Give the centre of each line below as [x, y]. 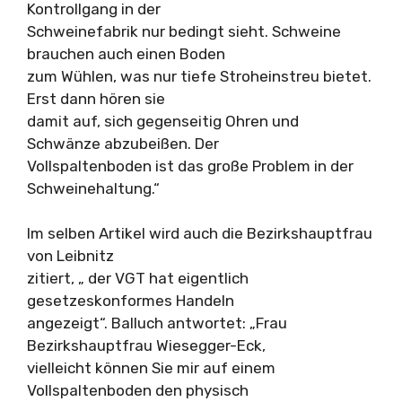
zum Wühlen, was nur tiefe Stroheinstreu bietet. [199, 76]
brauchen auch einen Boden [126, 53]
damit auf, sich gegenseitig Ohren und [163, 121]
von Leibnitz [70, 256]
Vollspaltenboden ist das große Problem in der [190, 166]
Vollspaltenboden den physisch [138, 390]
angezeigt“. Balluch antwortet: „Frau [157, 323]
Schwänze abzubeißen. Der [123, 143]
